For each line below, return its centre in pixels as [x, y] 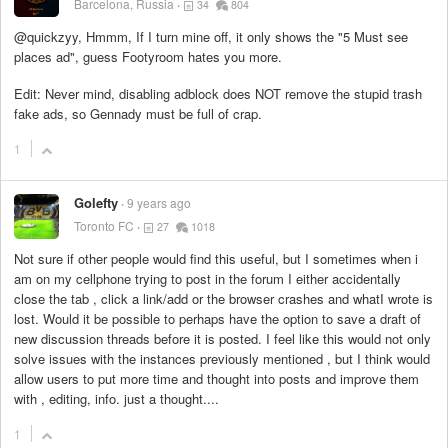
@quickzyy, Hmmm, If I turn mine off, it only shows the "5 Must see [211, 37]
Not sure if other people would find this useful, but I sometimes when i [216, 258]
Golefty [96, 202]
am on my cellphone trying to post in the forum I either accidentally [207, 278]
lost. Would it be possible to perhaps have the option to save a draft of [217, 318]
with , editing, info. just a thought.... [116, 398]
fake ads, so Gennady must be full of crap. [138, 113]
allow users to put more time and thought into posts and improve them [216, 378]
